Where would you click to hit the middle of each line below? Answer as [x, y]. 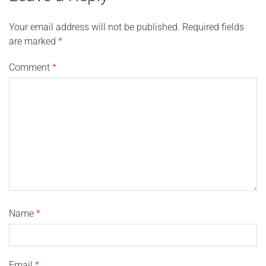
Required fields [213, 27]
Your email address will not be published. [94, 27]
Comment [31, 67]
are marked [34, 41]
